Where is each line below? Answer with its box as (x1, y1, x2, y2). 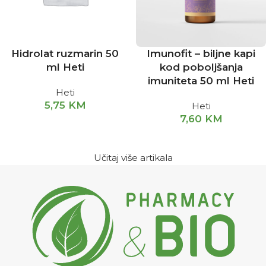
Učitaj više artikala (93, 152, 173, 163)
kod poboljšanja (159, 61, 243, 73)
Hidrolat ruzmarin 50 (11, 47, 119, 59)
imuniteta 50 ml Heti (148, 75, 254, 87)
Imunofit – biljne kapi (147, 47, 255, 59)
